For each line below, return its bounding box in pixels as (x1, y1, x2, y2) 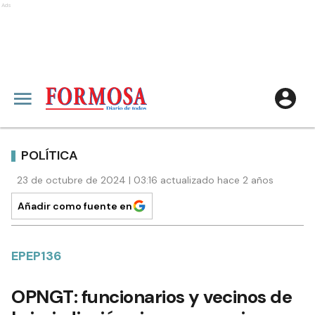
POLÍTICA (21, 146, 78, 164)
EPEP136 (11, 247, 61, 264)
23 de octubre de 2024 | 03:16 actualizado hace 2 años (17, 174, 274, 186)
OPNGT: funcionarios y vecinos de (11, 285, 292, 309)
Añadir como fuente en (18, 200, 132, 212)
